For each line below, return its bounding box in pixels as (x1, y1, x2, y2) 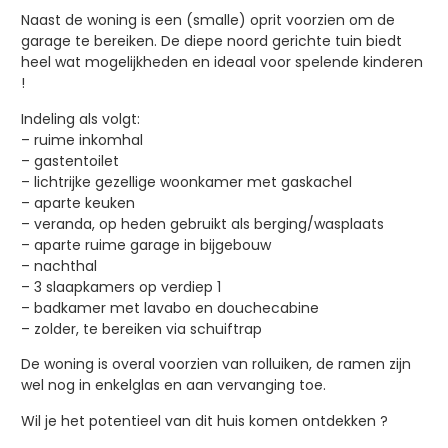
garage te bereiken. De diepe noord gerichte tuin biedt (20, 31, 402, 52)
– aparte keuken (20, 192, 135, 213)
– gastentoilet (20, 150, 119, 171)
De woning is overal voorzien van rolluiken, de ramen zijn (20, 354, 411, 375)
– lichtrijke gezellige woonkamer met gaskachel (20, 171, 352, 192)
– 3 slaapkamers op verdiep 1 (20, 276, 221, 297)
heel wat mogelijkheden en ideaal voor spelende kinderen (20, 52, 423, 73)
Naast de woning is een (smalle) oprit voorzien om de (20, 10, 395, 31)
